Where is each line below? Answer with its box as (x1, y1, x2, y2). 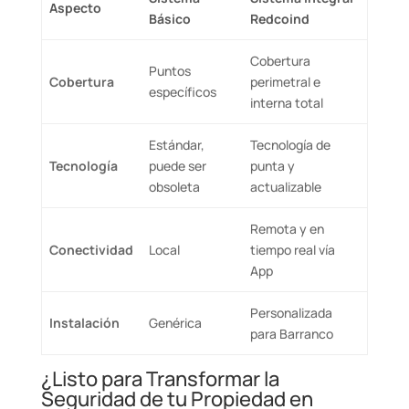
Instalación (49, 314, 120, 331)
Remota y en (250, 220, 324, 237)
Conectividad (49, 241, 133, 258)
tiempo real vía (250, 241, 335, 258)
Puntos (149, 62, 191, 79)
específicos (149, 83, 216, 100)
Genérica (149, 314, 202, 331)
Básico (149, 10, 191, 27)
